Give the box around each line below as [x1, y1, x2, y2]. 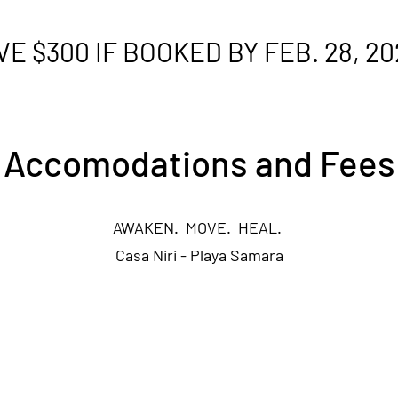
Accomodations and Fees [3, 141, 395, 184]
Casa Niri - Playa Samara [115, 245, 283, 265]
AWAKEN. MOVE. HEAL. [113, 218, 285, 237]
